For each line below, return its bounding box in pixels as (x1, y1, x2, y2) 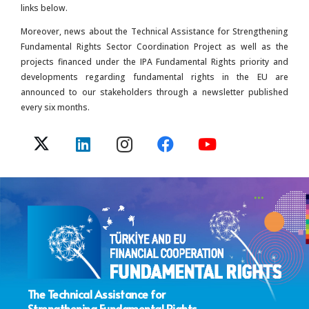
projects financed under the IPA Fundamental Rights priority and (21, 55, 288, 68)
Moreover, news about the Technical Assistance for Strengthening (21, 25, 288, 37)
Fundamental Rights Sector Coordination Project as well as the (21, 40, 288, 52)
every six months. (21, 101, 90, 113)
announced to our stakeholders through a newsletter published (21, 86, 288, 98)
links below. (21, 1, 68, 14)
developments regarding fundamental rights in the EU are (21, 70, 288, 83)
